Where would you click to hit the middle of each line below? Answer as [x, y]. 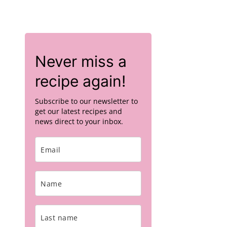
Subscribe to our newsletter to [86, 101]
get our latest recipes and [79, 111]
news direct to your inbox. [79, 121]
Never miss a [81, 61]
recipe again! [80, 81]
